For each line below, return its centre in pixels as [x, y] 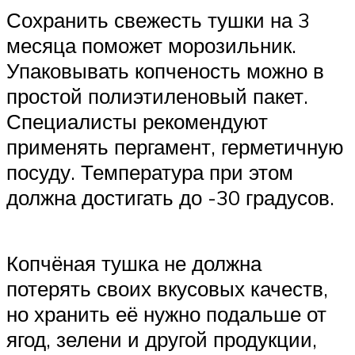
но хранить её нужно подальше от [166, 313]
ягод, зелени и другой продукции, [162, 339]
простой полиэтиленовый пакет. [157, 95]
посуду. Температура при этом [150, 172]
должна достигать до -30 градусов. [170, 197]
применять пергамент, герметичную [175, 146]
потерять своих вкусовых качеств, [167, 288]
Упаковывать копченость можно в [165, 70]
